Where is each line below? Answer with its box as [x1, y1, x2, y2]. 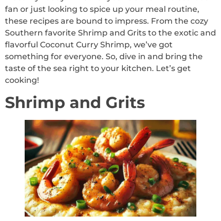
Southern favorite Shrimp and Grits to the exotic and [5, 28, 216, 37]
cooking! [5, 75, 39, 85]
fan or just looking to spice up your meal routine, [5, 4, 199, 14]
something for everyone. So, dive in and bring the [5, 51, 203, 61]
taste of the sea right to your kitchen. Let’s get [5, 63, 191, 73]
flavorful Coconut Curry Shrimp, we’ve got [5, 39, 173, 49]
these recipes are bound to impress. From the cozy [5, 16, 208, 26]
